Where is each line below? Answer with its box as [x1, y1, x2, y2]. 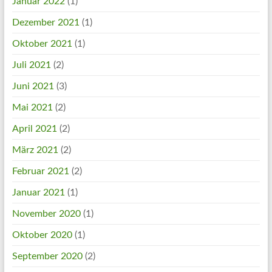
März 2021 [12, 144, 58, 155]
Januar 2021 [12, 187, 65, 197]
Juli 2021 [12, 59, 51, 70]
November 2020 [12, 208, 81, 219]
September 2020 [12, 251, 83, 261]
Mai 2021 [12, 102, 53, 112]
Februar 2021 [12, 166, 69, 176]
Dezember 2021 [12, 17, 80, 27]
